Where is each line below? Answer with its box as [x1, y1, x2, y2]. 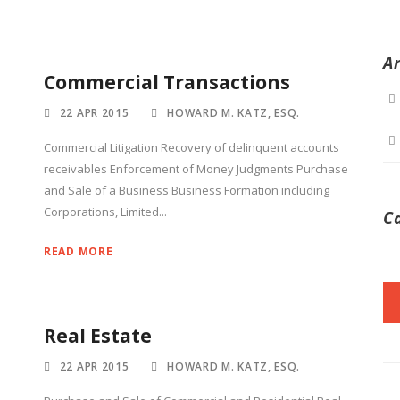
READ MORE [44, 244, 113, 259]
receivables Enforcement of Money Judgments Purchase [44, 161, 348, 177]
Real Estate [44, 323, 152, 348]
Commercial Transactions [44, 70, 290, 95]
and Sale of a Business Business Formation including [44, 182, 329, 198]
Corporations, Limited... [44, 204, 167, 220]
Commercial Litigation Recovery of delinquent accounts [44, 139, 339, 155]
